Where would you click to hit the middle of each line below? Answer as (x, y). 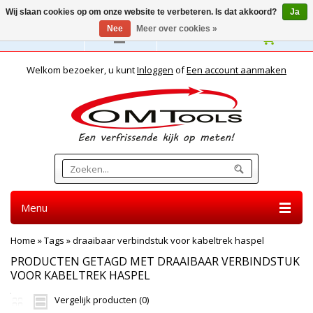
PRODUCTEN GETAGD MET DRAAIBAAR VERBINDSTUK (155, 261)
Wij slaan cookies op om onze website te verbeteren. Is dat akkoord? (142, 12)
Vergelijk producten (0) (102, 300)
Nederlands (47, 38)
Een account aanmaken (236, 70)
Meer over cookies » (177, 29)
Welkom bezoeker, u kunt (82, 70)
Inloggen (155, 70)
